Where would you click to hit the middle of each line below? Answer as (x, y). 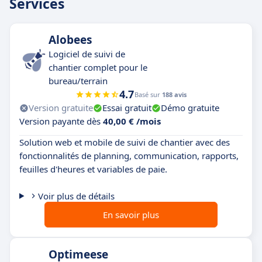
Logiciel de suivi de (87, 54)
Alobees (70, 40)
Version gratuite (61, 108)
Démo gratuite (190, 108)
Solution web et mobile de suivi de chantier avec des (125, 142)
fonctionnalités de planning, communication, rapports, (129, 156)
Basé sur (148, 95)
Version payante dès (61, 121)
